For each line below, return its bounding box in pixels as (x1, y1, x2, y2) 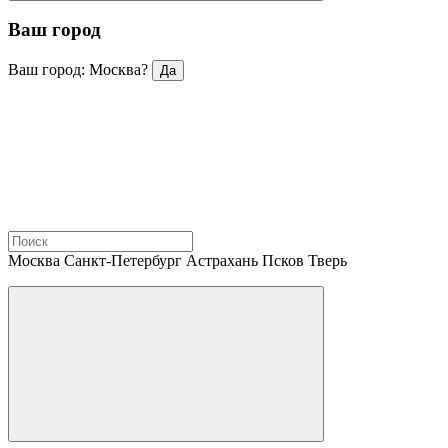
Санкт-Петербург (64, 251, 182, 269)
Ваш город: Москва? (8, 60, 148, 78)
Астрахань (186, 251, 258, 269)
